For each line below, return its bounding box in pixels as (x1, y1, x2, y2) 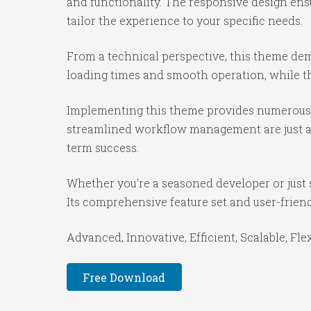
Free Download (83, 269, 166, 285)
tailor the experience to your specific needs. (67, 13, 303, 28)
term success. (67, 140, 139, 155)
